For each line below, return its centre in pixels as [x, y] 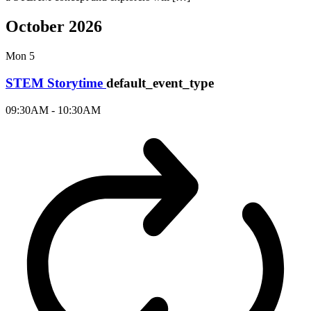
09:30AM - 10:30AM [53, 110]
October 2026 [54, 27]
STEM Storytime [56, 83]
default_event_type [160, 83]
